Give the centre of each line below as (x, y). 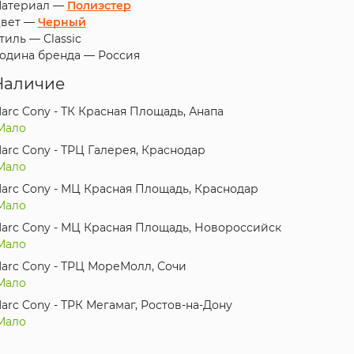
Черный (62, 23)
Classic (62, 39)
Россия (119, 56)
